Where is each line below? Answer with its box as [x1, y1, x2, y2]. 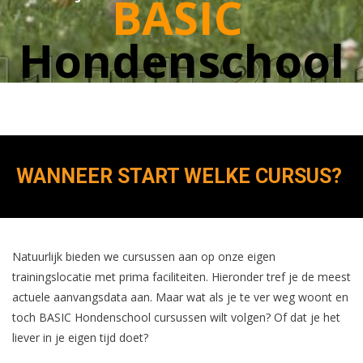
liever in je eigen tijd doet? [12, 330, 148, 345]
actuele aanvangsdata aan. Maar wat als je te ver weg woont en [12, 289, 348, 305]
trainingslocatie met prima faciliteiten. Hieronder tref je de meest [12, 269, 351, 284]
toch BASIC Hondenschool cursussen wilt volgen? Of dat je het [12, 310, 340, 325]
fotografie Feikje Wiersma [4, 107, 140, 122]
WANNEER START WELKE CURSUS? [16, 164, 342, 188]
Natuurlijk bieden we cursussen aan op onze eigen [12, 249, 275, 264]
